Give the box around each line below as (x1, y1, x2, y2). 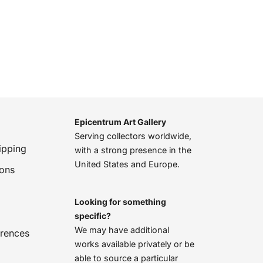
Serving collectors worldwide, (75, 131, 191, 141)
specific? (75, 211, 111, 221)
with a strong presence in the (75, 145, 191, 156)
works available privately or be (75, 239, 194, 249)
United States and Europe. (75, 159, 180, 170)
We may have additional (75, 225, 169, 235)
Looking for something (75, 197, 166, 207)
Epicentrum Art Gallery (75, 117, 166, 127)
